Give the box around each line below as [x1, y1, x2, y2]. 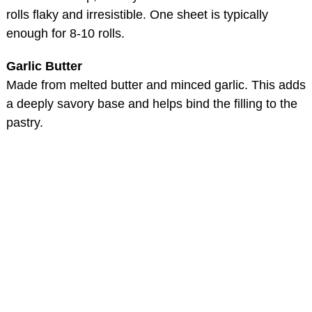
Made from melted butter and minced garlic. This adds [6, 77, 306, 92]
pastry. [6, 115, 43, 130]
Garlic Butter [6, 58, 82, 73]
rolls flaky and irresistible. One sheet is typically [6, 7, 268, 22]
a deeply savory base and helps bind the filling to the [6, 96, 297, 111]
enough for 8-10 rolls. [6, 26, 125, 40]
